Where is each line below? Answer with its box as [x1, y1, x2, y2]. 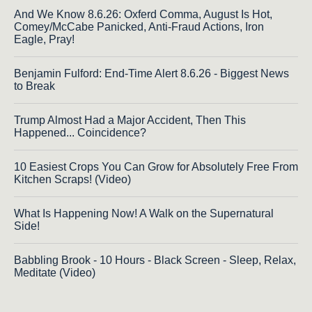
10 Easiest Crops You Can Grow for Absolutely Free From [14, 161, 298, 173]
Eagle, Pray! [14, 33, 75, 46]
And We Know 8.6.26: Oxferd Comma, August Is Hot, [14, 8, 272, 21]
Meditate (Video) [14, 267, 95, 279]
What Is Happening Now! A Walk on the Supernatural [14, 208, 274, 220]
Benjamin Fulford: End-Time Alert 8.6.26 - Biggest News [14, 68, 289, 80]
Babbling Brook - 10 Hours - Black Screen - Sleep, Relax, [14, 254, 296, 267]
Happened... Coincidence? [14, 127, 146, 139]
